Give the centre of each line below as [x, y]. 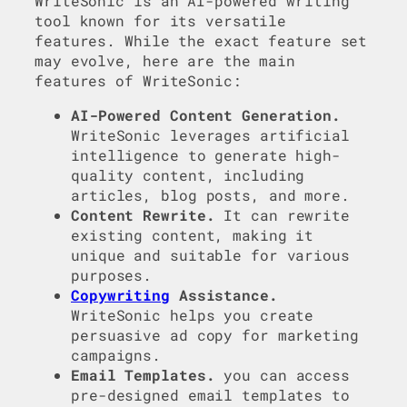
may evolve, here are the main [165, 61]
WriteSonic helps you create [193, 315]
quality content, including [188, 175]
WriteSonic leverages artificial [210, 135]
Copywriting [120, 295]
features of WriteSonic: [138, 81]
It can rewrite [282, 215]
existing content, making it [193, 235]
